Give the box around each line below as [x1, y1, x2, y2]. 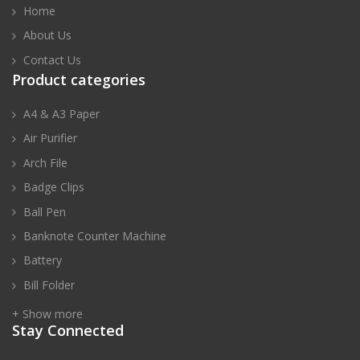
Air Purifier [23, 130, 77, 146]
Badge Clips [23, 179, 84, 195]
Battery [23, 252, 62, 268]
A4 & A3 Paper [23, 106, 100, 122]
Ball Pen [23, 203, 66, 219]
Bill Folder [23, 276, 75, 292]
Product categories [12, 69, 145, 89]
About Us [23, 27, 72, 43]
